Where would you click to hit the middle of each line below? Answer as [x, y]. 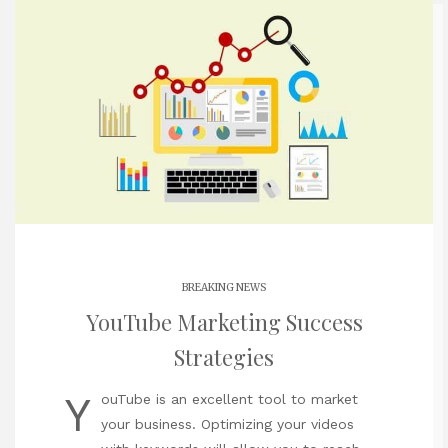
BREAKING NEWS [224, 288]
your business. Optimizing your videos [227, 423]
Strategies [224, 357]
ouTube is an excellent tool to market [229, 398]
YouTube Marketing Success [224, 322]
